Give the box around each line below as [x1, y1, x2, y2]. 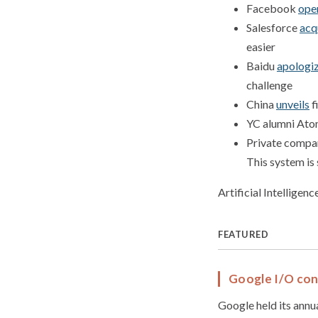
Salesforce [246, 20, 300, 34]
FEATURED [218, 228, 268, 240]
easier [246, 39, 275, 53]
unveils [276, 97, 309, 111]
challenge [246, 77, 292, 92]
